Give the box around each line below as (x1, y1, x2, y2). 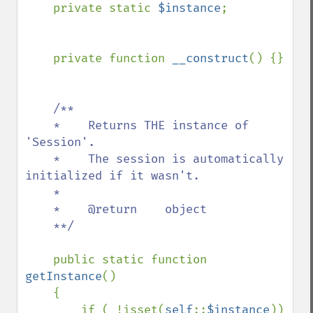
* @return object (25, 202, 53, 217)
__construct (172, 51, 249, 66)
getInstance (25, 269, 102, 284)
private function (53, 51, 172, 66)
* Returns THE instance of (25, 118, 53, 133)
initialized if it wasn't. (25, 168, 200, 183)
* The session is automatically (25, 152, 53, 166)
